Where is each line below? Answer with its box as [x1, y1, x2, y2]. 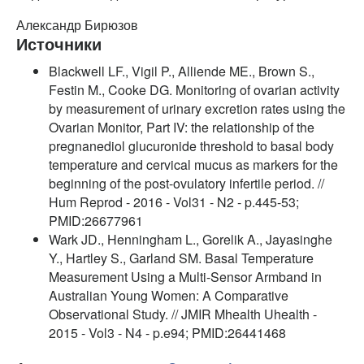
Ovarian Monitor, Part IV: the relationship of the [49, 117, 314, 136]
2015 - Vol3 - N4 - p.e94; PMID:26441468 [49, 323, 286, 342]
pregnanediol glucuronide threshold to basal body [49, 136, 334, 155]
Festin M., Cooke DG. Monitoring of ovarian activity [49, 80, 340, 99]
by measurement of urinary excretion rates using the [49, 98, 345, 118]
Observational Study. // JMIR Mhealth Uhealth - [49, 304, 317, 323]
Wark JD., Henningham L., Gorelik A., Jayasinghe [49, 229, 332, 249]
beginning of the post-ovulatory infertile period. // [49, 173, 324, 193]
